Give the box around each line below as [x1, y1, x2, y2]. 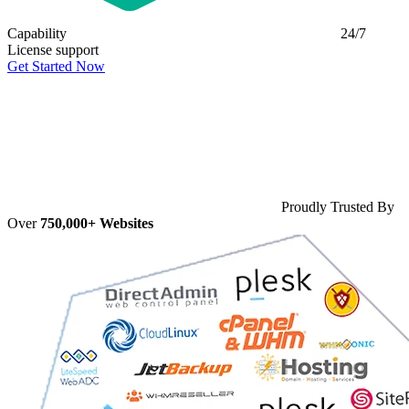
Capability [7, 25, 67, 41]
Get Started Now [7, 58, 105, 74]
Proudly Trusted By [281, 198, 394, 215]
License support [7, 41, 99, 58]
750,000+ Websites [40, 215, 153, 231]
